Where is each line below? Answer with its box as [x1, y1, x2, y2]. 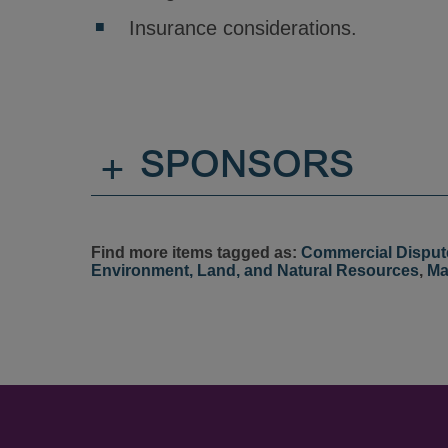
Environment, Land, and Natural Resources [90, 262, 419, 279]
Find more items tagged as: [90, 244, 301, 261]
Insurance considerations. [128, 17, 357, 39]
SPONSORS [139, 149, 354, 187]
